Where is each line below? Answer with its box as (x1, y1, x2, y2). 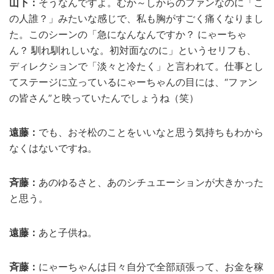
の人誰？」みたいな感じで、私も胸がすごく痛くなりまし (9, 12, 264, 24)
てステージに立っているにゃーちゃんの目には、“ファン (9, 76, 257, 88)
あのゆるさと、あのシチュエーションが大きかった (39, 176, 264, 188)
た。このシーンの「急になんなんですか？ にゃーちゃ (9, 28, 246, 40)
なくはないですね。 (9, 142, 97, 154)
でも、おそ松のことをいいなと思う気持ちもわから (39, 126, 264, 138)
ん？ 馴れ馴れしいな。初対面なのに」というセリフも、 (9, 44, 256, 56)
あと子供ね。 (39, 226, 97, 239)
